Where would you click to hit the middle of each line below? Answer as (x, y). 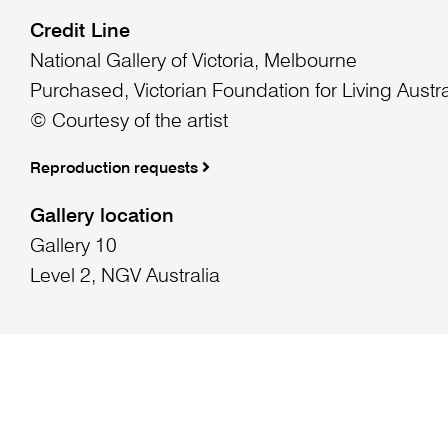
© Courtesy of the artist (128, 122)
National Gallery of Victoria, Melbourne (193, 62)
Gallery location (101, 216)
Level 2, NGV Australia (124, 276)
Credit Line (79, 32)
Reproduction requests (115, 168)
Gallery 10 (73, 246)
